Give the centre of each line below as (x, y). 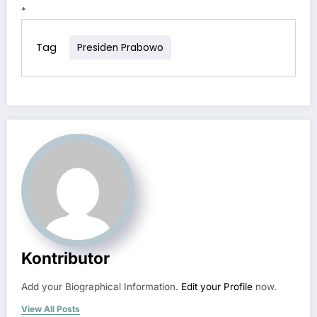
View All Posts (51, 309)
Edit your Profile (217, 286)
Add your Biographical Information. (101, 286)
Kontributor (65, 258)
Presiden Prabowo (120, 47)
